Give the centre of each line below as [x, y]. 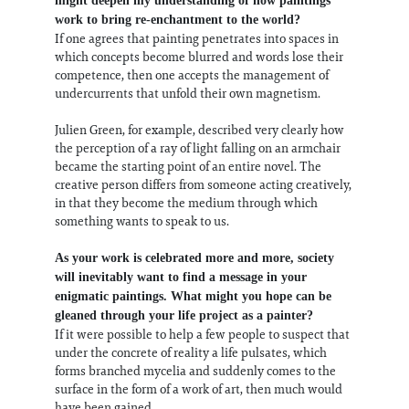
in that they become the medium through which [186, 202]
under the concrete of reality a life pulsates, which [191, 352]
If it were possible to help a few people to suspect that [202, 334]
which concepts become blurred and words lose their [199, 56]
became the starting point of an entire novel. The [188, 166]
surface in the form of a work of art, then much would [199, 388]
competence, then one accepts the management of [192, 74]
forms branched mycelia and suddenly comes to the [195, 370]
